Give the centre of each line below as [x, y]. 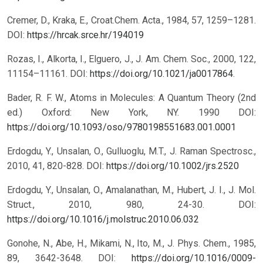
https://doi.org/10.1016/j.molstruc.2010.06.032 [103, 220]
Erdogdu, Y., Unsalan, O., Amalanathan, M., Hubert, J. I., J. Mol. [131, 190]
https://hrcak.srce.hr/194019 [85, 35]
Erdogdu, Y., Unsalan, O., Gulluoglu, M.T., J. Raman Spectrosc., [131, 151]
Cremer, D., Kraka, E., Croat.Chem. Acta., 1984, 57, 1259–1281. [131, 21]
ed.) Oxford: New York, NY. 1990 [123, 113]
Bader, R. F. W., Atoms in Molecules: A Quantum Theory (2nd [131, 98]
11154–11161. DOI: [48, 74]
